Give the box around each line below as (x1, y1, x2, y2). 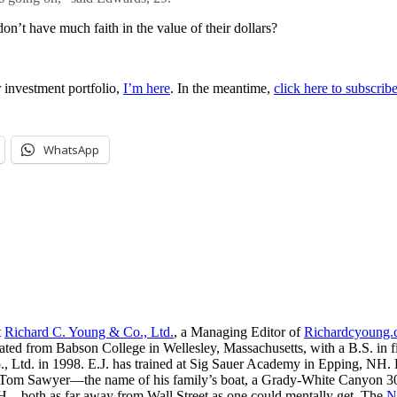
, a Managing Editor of (174, 323, 304, 339)
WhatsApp (43, 141, 99, 158)
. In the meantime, (170, 80, 274, 96)
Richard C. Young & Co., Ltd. (4, 323, 174, 339)
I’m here (123, 80, 170, 96)
